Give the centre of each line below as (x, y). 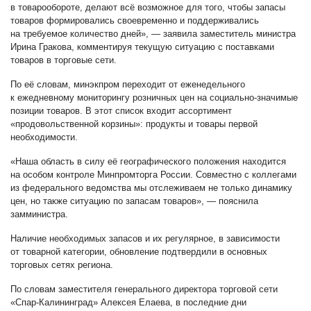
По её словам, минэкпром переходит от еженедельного (128, 84)
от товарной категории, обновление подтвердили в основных (139, 251)
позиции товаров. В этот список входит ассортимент (121, 110)
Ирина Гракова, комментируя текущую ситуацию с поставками (142, 47)
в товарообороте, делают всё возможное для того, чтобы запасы (148, 7)
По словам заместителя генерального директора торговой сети (144, 289)
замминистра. (39, 214)
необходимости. (44, 137)
